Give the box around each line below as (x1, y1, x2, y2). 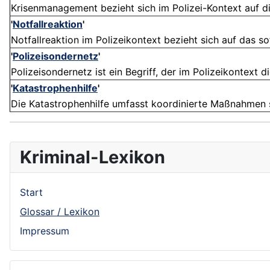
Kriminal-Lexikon (20, 146, 165, 168)
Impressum (20, 225, 69, 237)
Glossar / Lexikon (20, 206, 99, 218)
